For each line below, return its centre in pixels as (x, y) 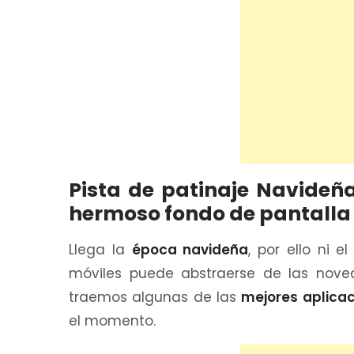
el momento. (112, 321)
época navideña (190, 250)
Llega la (100, 250)
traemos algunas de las (155, 298)
